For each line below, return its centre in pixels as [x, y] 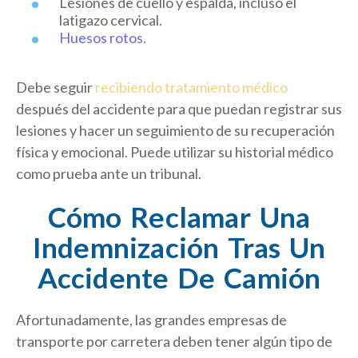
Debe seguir [56, 88]
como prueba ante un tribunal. [109, 174]
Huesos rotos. [103, 38]
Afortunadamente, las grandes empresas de [151, 320]
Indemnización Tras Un [179, 247]
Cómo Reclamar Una [179, 217]
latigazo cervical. [111, 20]
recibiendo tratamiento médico [191, 88]
